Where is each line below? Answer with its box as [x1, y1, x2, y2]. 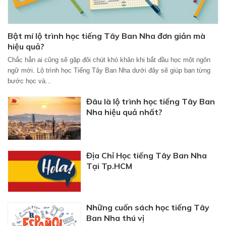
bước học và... [8, 77, 51, 85]
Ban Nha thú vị [86, 212, 145, 223]
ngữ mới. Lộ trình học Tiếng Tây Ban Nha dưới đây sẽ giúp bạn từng [8, 66, 210, 74]
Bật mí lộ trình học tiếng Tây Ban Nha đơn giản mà [8, 30, 205, 41]
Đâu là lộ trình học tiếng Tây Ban [86, 96, 215, 106]
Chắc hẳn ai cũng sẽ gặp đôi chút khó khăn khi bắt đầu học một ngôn [8, 55, 210, 64]
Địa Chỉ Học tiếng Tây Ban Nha [86, 150, 207, 161]
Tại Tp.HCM [86, 161, 133, 172]
